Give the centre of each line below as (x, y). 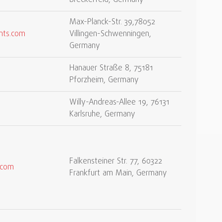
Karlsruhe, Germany (102, 114)
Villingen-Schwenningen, (110, 34)
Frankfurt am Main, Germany (118, 173)
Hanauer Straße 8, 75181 (111, 68)
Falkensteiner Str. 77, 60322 (116, 162)
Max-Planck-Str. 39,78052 (112, 22)
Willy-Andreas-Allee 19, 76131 (119, 103)
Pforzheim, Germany (104, 80)
